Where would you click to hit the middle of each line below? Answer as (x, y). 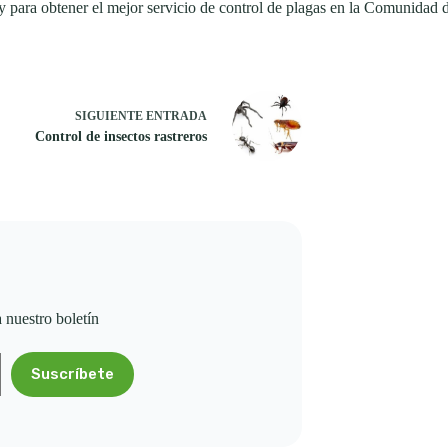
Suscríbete (72, 374)
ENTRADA (176, 116)
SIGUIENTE (110, 116)
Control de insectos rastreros (121, 137)
